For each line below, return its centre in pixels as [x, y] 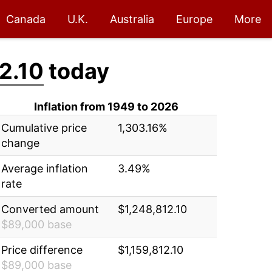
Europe [194, 19]
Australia [132, 19]
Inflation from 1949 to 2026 [107, 107]
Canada [26, 19]
